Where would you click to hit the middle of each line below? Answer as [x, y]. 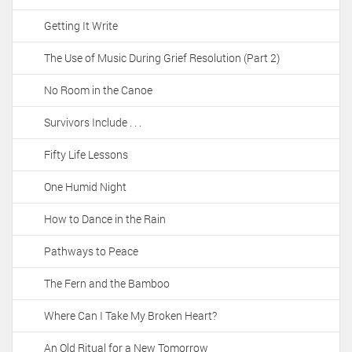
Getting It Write [81, 26]
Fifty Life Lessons [86, 155]
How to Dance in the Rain [105, 219]
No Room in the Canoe [98, 90]
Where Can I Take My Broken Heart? [130, 316]
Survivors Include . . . [93, 123]
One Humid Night [85, 187]
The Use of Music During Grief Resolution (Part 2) [162, 58]
